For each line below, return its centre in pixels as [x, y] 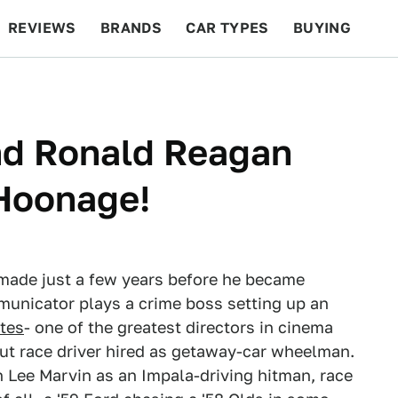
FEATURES [334, 85]
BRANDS [131, 28]
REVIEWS [42, 28]
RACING [177, 85]
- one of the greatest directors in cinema [179, 327]
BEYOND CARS [71, 85]
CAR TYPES [227, 28]
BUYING [322, 28]
